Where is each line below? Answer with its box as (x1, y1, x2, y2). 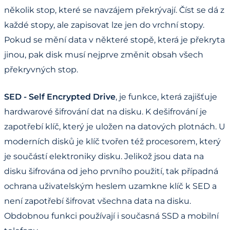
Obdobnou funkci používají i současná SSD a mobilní (4, 210, 219, 221)
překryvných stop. (4, 64, 78, 74)
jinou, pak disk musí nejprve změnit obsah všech (4, 49, 203, 60)
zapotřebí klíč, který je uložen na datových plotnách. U (4, 121, 225, 131)
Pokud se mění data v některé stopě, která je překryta (4, 34, 225, 45)
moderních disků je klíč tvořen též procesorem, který (4, 136, 221, 146)
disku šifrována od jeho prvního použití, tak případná (4, 166, 218, 176)
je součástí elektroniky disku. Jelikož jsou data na (4, 151, 204, 161)
